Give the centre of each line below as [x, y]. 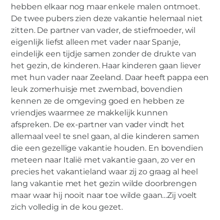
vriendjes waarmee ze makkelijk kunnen [89, 113]
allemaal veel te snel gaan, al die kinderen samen [105, 137]
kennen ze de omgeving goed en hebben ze [98, 101]
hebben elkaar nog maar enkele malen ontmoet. [105, 7]
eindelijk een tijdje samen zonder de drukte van [104, 54]
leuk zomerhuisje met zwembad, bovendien [97, 89]
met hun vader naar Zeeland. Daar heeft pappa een [110, 78]
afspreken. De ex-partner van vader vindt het [98, 125]
